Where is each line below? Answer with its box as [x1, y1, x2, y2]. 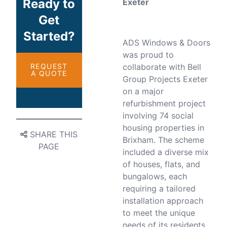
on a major [122, 86, 164, 96]
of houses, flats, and [122, 159, 200, 169]
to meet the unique [122, 208, 195, 218]
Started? [23, 29, 75, 44]
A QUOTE [31, 69, 67, 78]
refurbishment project [122, 98, 206, 108]
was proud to [122, 50, 174, 60]
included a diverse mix [122, 147, 209, 157]
